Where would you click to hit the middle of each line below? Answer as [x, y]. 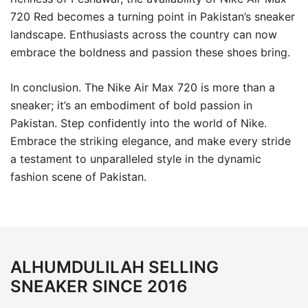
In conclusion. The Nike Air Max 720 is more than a [143, 87]
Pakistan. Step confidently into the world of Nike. [139, 123]
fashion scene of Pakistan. [78, 177]
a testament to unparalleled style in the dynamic [136, 159]
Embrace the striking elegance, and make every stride [151, 141]
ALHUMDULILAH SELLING [114, 267]
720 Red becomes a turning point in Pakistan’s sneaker [153, 16]
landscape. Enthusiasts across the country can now [144, 34]
